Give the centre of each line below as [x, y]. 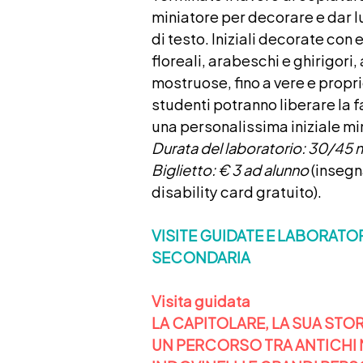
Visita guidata [203, 300]
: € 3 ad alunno [260, 169]
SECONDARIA [201, 256]
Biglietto [181, 169]
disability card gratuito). [236, 191]
